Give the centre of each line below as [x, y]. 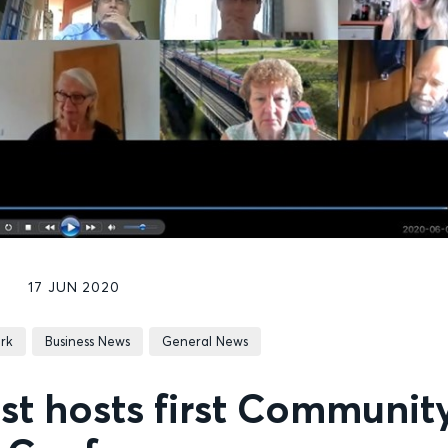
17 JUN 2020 [74, 287]
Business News [87, 341]
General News [204, 341]
